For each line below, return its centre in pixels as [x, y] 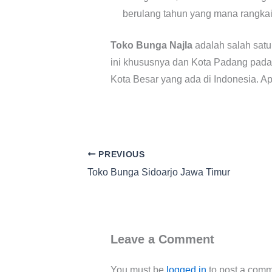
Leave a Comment [162, 239]
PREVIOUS [120, 154]
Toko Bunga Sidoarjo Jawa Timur [159, 172]
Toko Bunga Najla [151, 46]
